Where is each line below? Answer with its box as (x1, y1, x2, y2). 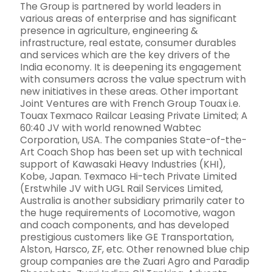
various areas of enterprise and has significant (20, 12, 237, 25)
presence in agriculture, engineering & (20, 24, 198, 38)
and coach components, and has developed (20, 219, 229, 232)
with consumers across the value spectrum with (20, 73, 246, 86)
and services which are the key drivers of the (20, 49, 230, 62)
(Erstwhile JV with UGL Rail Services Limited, (20, 182, 223, 195)
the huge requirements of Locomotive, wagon (20, 206, 235, 220)
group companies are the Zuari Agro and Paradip (20, 255, 250, 268)
